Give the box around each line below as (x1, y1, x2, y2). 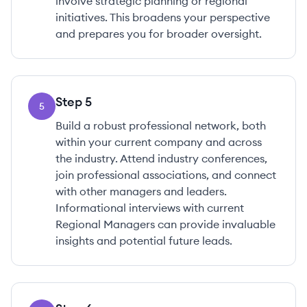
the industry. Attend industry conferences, (56, 151, 267, 165)
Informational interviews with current (56, 201, 244, 214)
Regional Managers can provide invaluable (56, 217, 275, 231)
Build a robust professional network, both (56, 119, 266, 132)
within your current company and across (56, 135, 262, 149)
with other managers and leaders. (56, 184, 227, 198)
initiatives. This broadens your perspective (56, 10, 270, 24)
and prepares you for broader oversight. (56, 27, 262, 40)
